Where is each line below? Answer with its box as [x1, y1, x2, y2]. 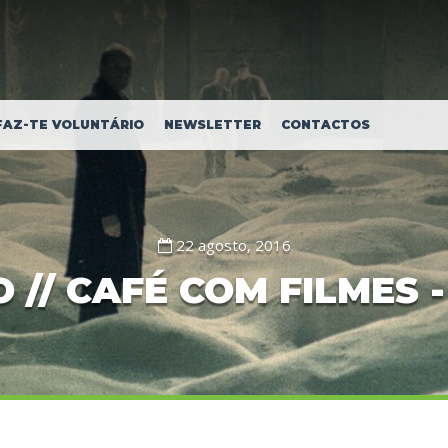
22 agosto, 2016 [171, 235, 291, 255]
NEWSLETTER [164, 117, 261, 132]
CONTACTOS [281, 117, 370, 132]
